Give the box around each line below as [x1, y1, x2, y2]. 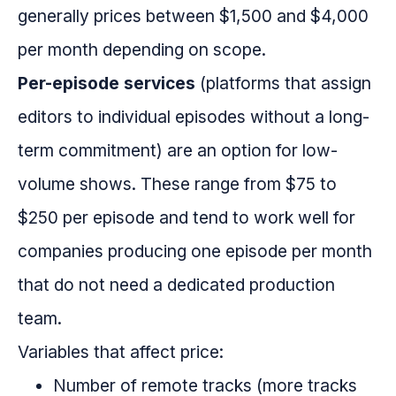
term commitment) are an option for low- [18, 140, 338, 162]
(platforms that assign [195, 72, 371, 95]
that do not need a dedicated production [18, 274, 335, 296]
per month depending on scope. [18, 39, 266, 61]
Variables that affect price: [18, 341, 224, 363]
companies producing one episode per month [18, 240, 372, 263]
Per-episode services [18, 72, 195, 95]
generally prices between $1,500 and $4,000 [18, 5, 369, 27]
